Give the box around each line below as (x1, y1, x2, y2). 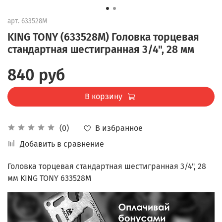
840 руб (7, 65, 65, 84)
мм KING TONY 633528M (7, 173, 91, 183)
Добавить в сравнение (20, 139, 104, 149)
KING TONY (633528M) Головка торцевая (7, 30, 199, 44)
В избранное (95, 123, 143, 133)
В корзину (84, 91, 122, 101)
